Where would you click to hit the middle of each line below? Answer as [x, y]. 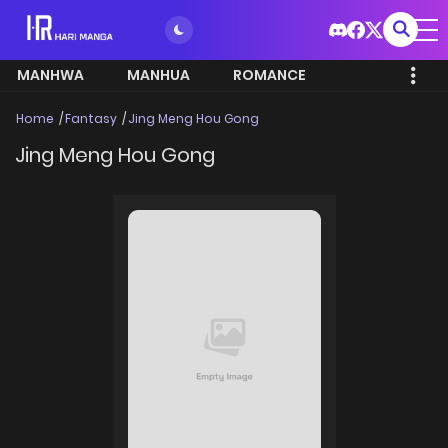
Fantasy [91, 118]
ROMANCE [269, 75]
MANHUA [158, 75]
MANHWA [50, 75]
